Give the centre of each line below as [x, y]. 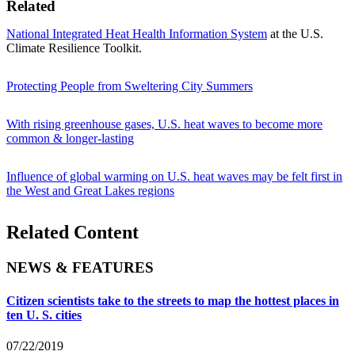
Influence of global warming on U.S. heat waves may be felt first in [174, 177]
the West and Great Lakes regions [90, 191]
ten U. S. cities [44, 315]
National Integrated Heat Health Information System [137, 34]
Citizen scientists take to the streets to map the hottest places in [173, 300]
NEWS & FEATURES [80, 268]
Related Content [73, 233]
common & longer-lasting [70, 139]
